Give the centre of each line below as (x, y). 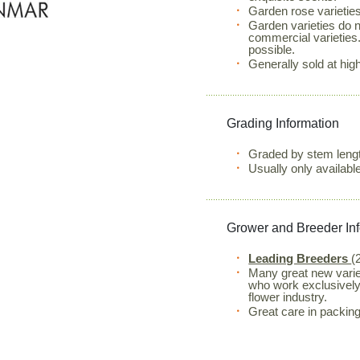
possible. (272, 49)
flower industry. (288, 297)
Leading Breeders (300, 258)
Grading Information (283, 123)
